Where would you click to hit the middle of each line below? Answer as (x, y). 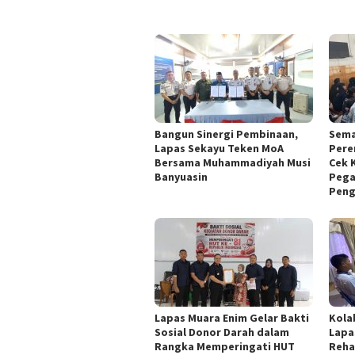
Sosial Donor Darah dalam (222, 332)
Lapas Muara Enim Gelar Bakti (232, 318)
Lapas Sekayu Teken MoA (219, 148)
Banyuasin (181, 177)
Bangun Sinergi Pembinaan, (226, 134)
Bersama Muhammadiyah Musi (233, 162)
